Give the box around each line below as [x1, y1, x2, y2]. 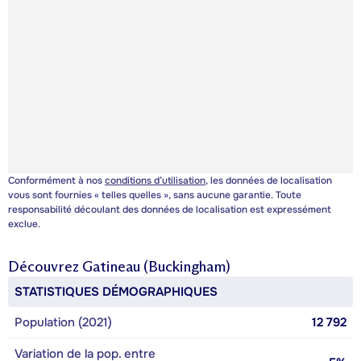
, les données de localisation [205, 173, 332, 187]
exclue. [8, 217, 40, 230]
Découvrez [8, 257, 82, 276]
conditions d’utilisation [105, 173, 205, 187]
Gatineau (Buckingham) [82, 257, 230, 276]
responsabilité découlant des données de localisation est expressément [8, 202, 331, 216]
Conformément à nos [8, 173, 105, 187]
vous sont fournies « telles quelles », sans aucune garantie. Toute [8, 188, 301, 201]
